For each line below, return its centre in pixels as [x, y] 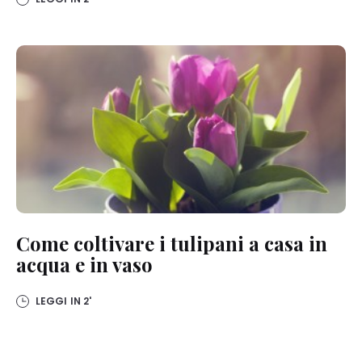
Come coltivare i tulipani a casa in [172, 243]
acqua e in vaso [84, 264]
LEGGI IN [59, 301]
